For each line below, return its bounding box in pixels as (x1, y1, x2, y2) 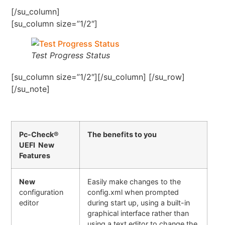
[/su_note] (11, 83, 50, 94)
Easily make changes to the (87, 177, 181, 186)
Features (19, 151, 51, 160)
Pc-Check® (19, 130, 59, 139)
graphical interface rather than (87, 209, 189, 218)
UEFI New (19, 141, 55, 150)
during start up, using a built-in (87, 198, 190, 207)
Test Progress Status (31, 50, 110, 60)
